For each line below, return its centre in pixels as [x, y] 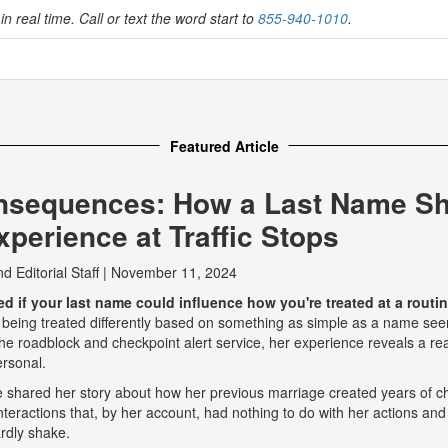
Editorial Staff [57, 271]
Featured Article [224, 145]
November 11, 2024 [174, 271]
